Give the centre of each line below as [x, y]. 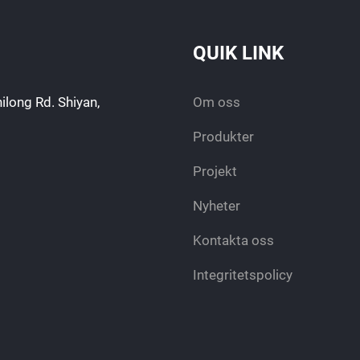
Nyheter [216, 206]
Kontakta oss [233, 240]
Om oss [216, 102]
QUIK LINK [238, 53]
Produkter [223, 137]
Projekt [215, 171]
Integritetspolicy [242, 275]
